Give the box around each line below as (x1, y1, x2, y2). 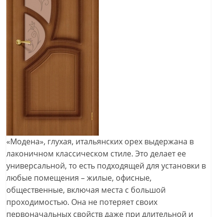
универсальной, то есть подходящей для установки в (6, 160, 206, 171)
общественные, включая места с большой (6, 185, 166, 195)
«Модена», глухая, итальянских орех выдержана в (6, 136, 194, 147)
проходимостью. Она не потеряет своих (6, 197, 158, 207)
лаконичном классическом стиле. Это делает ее (6, 148, 186, 159)
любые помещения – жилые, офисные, (6, 172, 152, 183)
